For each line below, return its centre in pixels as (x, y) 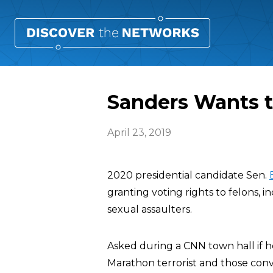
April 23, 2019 (139, 133)
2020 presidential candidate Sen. (188, 175)
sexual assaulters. (150, 209)
